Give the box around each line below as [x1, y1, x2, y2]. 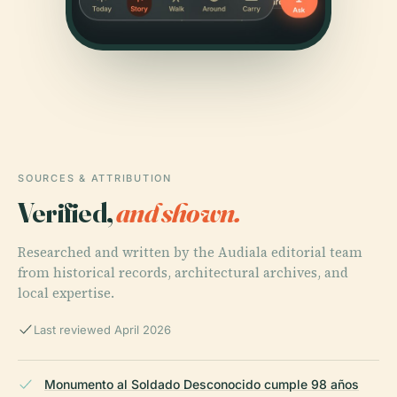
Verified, [18, 194, 117, 230]
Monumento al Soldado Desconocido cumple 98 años [44, 376, 359, 392]
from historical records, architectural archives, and [18, 262, 348, 282]
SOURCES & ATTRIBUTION [18, 171, 172, 184]
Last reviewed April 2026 [34, 322, 171, 337]
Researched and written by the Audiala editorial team [18, 242, 362, 261]
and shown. [116, 194, 241, 230]
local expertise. [18, 283, 114, 302]
